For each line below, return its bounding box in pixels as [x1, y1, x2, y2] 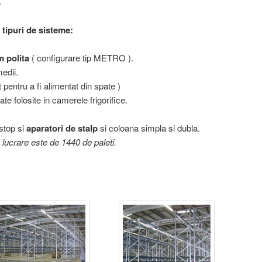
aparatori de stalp [26, 122, 98, 135]
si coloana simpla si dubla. [98, 122, 201, 135]
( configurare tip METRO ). [29, 51, 133, 64]
